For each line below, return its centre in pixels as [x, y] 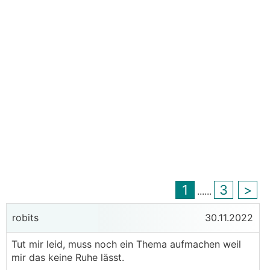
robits [24, 218]
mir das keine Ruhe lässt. [68, 257]
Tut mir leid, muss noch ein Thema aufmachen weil [126, 244]
